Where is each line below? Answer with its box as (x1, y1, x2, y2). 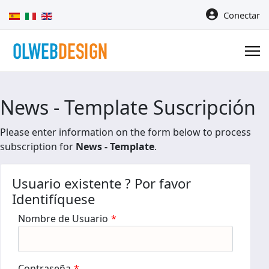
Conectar (220, 9, 260, 21)
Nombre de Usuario (18, 212, 108, 225)
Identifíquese (12, 190, 95, 208)
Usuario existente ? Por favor (12, 174, 191, 192)
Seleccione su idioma (8, 8, 95, 20)
